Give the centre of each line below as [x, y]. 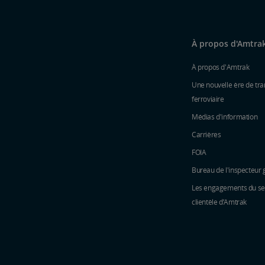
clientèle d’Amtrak [219, 202]
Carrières [206, 134]
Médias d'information [225, 117]
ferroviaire [208, 99]
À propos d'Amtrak [221, 67]
